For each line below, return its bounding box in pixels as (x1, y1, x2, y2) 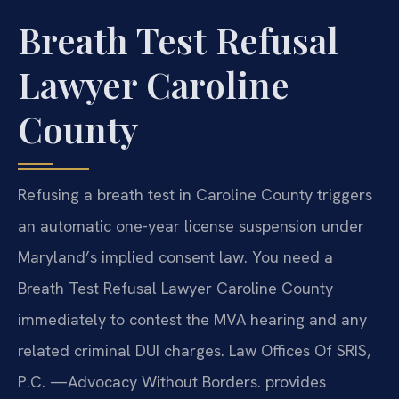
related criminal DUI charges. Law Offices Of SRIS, (18, 340, 370, 362)
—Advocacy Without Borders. (50, 371, 261, 393)
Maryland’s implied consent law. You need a (18, 247, 333, 268)
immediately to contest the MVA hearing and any (18, 309, 367, 330)
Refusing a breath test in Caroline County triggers (18, 184, 372, 206)
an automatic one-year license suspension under (18, 216, 364, 237)
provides (261, 371, 326, 393)
